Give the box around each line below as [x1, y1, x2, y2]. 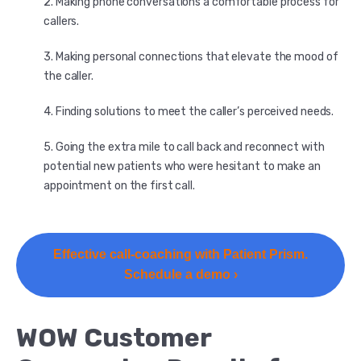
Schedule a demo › [123, 267, 238, 281]
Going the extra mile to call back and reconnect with [55, 139, 325, 154]
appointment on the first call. [44, 178, 197, 193]
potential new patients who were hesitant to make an [44, 159, 321, 173]
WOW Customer [16, 322, 211, 353]
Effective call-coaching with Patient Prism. [53, 247, 308, 261]
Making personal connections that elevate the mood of [55, 49, 338, 64]
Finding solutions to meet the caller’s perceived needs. [55, 104, 334, 118]
